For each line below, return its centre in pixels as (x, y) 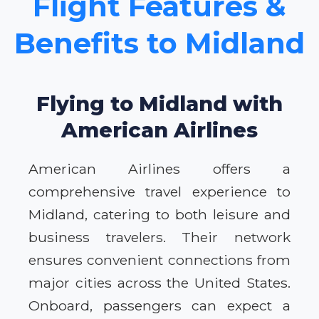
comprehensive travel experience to (159, 192)
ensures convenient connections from (159, 260)
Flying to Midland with (159, 104)
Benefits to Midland (159, 43)
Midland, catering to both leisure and (159, 215)
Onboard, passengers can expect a (159, 306)
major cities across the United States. (159, 283)
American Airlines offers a (159, 169)
